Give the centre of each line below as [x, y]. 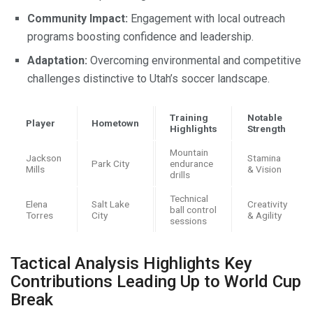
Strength [267, 128]
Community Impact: [78, 18]
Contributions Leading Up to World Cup [156, 281]
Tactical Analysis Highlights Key [131, 263]
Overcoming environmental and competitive [194, 60]
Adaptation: [57, 60]
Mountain [189, 152]
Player [41, 123]
